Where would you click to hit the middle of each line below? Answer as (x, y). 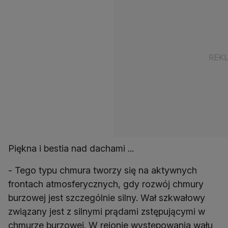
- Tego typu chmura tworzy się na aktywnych (103, 170)
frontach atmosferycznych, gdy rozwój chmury (106, 184)
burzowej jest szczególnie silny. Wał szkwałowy (107, 198)
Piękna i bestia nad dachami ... (71, 149)
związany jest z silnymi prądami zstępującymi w (107, 212)
